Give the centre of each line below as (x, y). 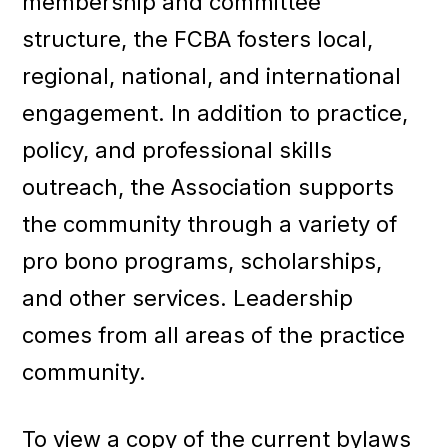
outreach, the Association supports (208, 186)
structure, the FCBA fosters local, (198, 38)
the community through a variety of (210, 223)
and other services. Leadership (188, 297)
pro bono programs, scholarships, (202, 260)
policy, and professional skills (177, 149)
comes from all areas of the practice (214, 334)
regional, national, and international (212, 75)
